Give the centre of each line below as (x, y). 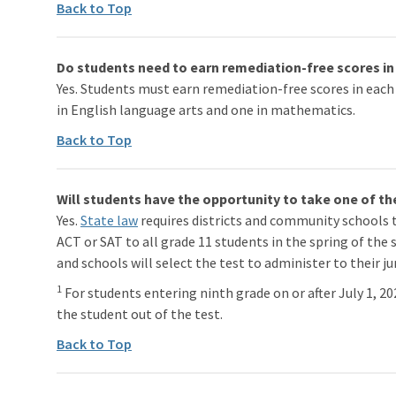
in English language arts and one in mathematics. (206, 109)
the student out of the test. (140, 313)
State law (109, 220)
